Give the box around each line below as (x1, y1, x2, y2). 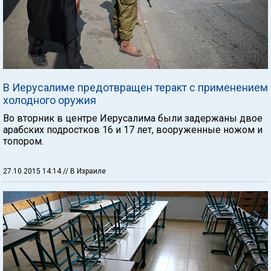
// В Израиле (63, 166, 106, 175)
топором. (3, 135, 44, 147)
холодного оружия (3, 93, 96, 106)
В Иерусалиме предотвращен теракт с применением (3, 80, 268, 94)
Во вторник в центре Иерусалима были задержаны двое (3, 112, 263, 124)
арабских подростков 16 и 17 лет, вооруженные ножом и (3, 123, 263, 135)
